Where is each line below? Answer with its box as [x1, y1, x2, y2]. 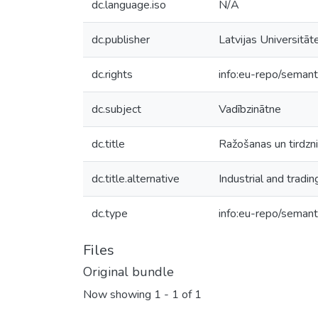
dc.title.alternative [92, 171, 180, 187]
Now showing [83, 287, 154, 303]
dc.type [92, 206, 128, 221]
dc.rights [92, 67, 133, 82]
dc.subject [92, 102, 141, 117]
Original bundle [83, 263, 174, 280]
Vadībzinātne [219, 102, 281, 117]
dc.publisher [92, 32, 150, 48]
